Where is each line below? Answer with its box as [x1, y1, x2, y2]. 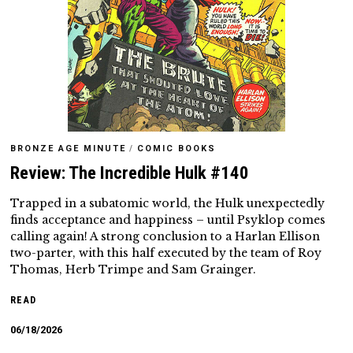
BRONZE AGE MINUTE [10, 143, 127, 154]
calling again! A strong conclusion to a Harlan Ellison [10, 229, 321, 244]
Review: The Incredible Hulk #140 [10, 162, 250, 184]
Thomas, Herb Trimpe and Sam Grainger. [10, 262, 257, 277]
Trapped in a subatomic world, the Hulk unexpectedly [10, 196, 325, 211]
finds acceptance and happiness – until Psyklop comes [10, 213, 326, 228]
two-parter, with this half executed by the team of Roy [10, 246, 322, 261]
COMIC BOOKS [137, 143, 217, 154]
